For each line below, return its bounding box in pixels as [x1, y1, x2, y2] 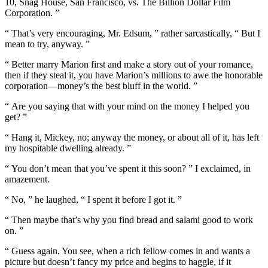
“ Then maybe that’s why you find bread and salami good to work [5, 215, 253, 226]
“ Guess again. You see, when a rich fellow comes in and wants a [5, 246, 250, 257]
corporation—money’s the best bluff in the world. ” [5, 81, 197, 92]
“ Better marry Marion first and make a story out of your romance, [5, 59, 253, 70]
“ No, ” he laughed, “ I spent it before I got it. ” [5, 194, 182, 205]
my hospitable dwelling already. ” [5, 143, 131, 154]
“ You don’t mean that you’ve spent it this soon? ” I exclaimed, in [5, 163, 251, 174]
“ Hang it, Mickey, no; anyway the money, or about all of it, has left [5, 132, 259, 143]
